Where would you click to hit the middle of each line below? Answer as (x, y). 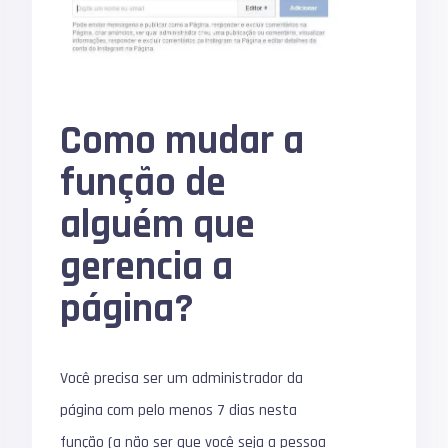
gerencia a (147, 268)
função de (143, 184)
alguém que (158, 226)
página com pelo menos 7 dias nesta (179, 411)
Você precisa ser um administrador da (182, 379)
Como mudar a (182, 142)
